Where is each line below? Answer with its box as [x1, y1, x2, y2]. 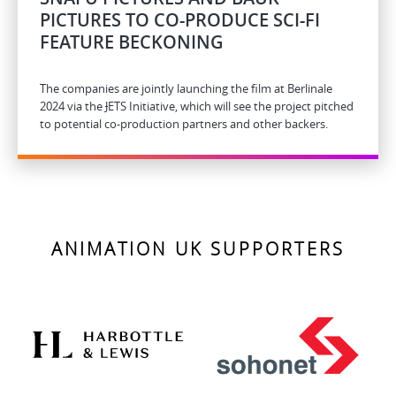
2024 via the [40, 98, 105, 114]
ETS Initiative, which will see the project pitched [108, 98, 354, 114]
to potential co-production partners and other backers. [40, 116, 328, 132]
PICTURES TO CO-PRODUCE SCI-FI [40, 8, 320, 32]
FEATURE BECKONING [40, 30, 224, 54]
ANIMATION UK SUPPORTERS [50, 237, 346, 261]
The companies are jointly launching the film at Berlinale [40, 80, 332, 96]
